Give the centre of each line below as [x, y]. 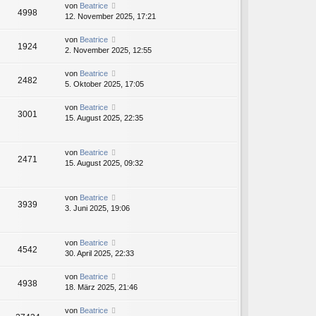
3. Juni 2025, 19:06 [97, 208]
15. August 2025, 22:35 [104, 118]
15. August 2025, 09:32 [104, 163]
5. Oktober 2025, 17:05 [104, 84]
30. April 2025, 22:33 [99, 254]
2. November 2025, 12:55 [108, 50]
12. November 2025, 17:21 [110, 17]
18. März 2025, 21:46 [101, 287]
